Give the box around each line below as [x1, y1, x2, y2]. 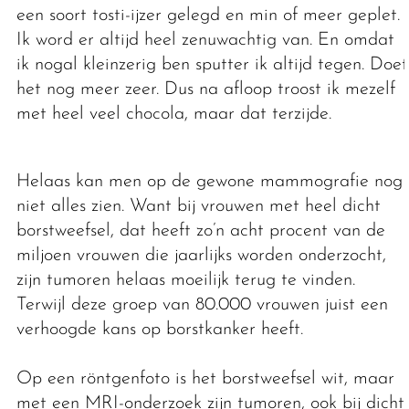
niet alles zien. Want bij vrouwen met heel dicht [16, 197, 381, 216]
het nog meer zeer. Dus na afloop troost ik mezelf [16, 80, 395, 100]
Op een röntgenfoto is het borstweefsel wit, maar [16, 370, 394, 389]
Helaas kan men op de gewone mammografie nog [16, 173, 403, 192]
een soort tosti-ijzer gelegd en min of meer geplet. [16, 6, 400, 26]
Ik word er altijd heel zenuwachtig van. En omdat [16, 31, 394, 50]
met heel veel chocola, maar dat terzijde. [16, 105, 342, 124]
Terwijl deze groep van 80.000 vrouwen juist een [16, 296, 388, 315]
